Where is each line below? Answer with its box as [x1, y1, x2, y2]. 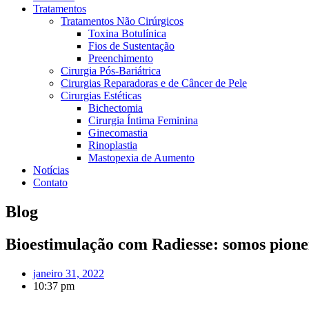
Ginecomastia [88, 127, 148, 139]
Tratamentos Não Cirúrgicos [61, 15, 183, 27]
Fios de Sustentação [88, 40, 175, 52]
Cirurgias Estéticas [61, 90, 141, 101]
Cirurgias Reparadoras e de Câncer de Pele [61, 77, 247, 89]
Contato [33, 177, 68, 188]
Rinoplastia [88, 139, 137, 151]
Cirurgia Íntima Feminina [88, 114, 198, 126]
